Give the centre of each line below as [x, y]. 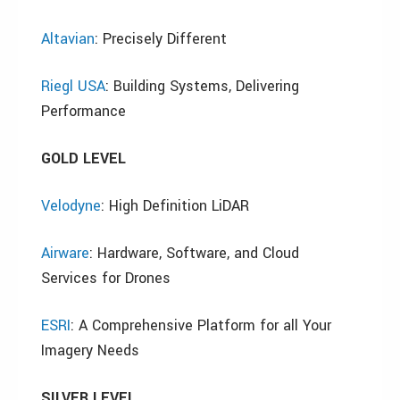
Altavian [68, 39]
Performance [83, 111]
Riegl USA [73, 86]
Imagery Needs [90, 350]
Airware [65, 253]
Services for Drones [106, 278]
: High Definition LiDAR [175, 206]
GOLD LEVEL [83, 158]
